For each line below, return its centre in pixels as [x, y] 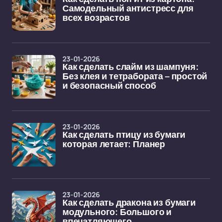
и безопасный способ [109, 86]
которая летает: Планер [114, 144]
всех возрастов [96, 18]
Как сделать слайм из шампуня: [131, 67]
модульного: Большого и [117, 212]
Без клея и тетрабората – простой [135, 76]
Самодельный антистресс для [128, 8]
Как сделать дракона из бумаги [129, 203]
